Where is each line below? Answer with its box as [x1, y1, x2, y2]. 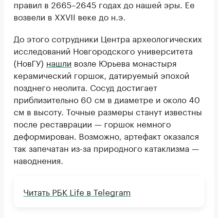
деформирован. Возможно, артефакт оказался [14, 129, 199, 142]
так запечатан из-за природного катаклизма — [14, 141, 199, 154]
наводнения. [14, 153, 63, 166]
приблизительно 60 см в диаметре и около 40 [14, 92, 200, 106]
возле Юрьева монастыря [72, 56, 177, 69]
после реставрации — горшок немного [14, 117, 171, 130]
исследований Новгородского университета [14, 44, 193, 57]
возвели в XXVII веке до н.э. [14, 10, 126, 23]
